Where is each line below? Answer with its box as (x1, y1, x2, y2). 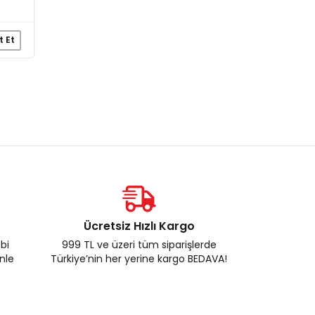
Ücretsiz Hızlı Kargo (83, 218, 195, 234)
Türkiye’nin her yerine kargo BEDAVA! (51, 252, 227, 266)
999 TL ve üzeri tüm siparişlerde (61, 238, 217, 252)
